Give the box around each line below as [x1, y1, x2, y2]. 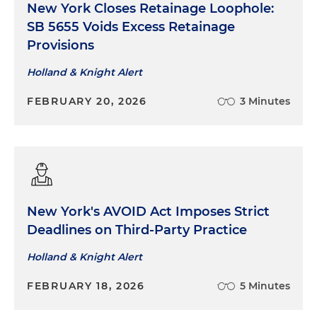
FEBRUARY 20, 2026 [27, 94, 147, 108]
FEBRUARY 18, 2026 [27, 279, 145, 292]
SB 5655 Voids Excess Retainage [27, 18, 235, 35]
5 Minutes [240, 279, 290, 292]
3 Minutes [240, 94, 290, 108]
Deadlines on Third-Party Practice [27, 221, 247, 238]
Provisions [27, 37, 94, 53]
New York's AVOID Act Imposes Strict [27, 203, 270, 219]
